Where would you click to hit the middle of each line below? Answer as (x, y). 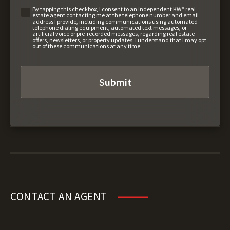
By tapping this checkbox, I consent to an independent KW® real (114, 9)
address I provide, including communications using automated (115, 21)
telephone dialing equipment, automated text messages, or (110, 27)
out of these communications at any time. (87, 46)
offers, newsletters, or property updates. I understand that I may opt (120, 40)
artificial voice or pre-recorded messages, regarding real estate (114, 33)
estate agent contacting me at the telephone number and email (116, 15)
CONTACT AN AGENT (59, 197)
